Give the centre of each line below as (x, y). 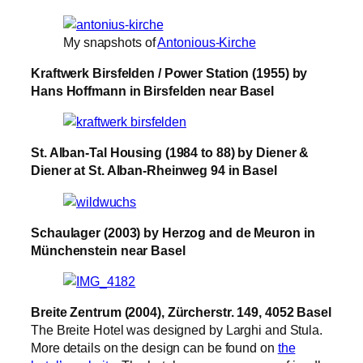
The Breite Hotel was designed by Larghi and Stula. (177, 330)
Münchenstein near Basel (108, 250)
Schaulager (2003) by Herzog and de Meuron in (173, 232)
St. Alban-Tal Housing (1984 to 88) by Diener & (170, 153)
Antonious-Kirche (207, 42)
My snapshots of (111, 42)
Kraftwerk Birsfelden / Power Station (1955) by (169, 73)
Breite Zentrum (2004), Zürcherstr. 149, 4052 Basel (181, 312)
